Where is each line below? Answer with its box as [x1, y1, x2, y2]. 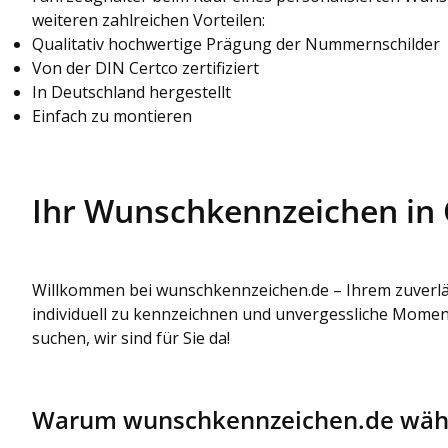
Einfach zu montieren [32, 104, 192, 127]
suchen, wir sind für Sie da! [32, 326, 230, 349]
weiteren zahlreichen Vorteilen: [32, 8, 265, 31]
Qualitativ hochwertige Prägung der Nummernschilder [32, 32, 440, 55]
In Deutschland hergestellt [32, 80, 231, 103]
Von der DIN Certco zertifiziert [32, 56, 259, 79]
